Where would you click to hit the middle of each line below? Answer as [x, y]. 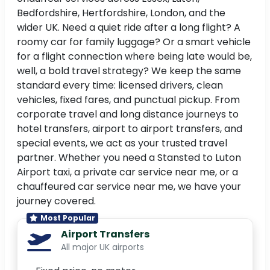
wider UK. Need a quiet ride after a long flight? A [129, 28]
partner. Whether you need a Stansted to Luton [129, 158]
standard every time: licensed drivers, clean [120, 86]
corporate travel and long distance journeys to [128, 115]
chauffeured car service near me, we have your [129, 187]
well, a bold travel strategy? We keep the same [129, 71]
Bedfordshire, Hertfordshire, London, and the [121, 13]
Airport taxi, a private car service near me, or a [127, 172]
